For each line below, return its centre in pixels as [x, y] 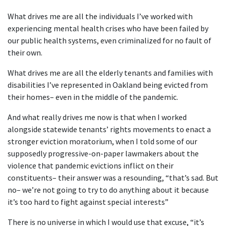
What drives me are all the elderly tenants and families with [110, 72]
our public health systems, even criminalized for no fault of [109, 40]
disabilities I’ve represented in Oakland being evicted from [108, 84]
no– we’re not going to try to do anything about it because [108, 189]
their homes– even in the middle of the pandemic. [93, 97]
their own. [25, 52]
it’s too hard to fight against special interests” [88, 202]
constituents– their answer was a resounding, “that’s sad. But [113, 177]
